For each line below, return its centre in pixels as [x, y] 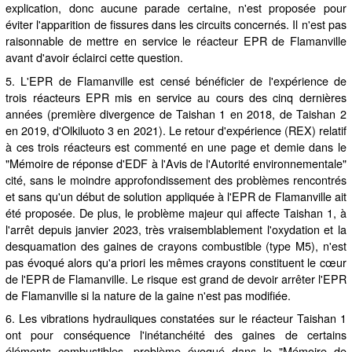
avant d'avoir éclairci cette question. [95, 57]
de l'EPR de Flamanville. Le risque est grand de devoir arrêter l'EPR [176, 278]
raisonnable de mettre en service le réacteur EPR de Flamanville [176, 40]
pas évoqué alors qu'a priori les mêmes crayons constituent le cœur [176, 262]
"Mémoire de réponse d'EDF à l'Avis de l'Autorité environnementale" [176, 163]
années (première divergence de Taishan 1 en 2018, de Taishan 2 [176, 113]
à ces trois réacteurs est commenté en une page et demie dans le [176, 146]
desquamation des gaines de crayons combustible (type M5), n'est [176, 245]
